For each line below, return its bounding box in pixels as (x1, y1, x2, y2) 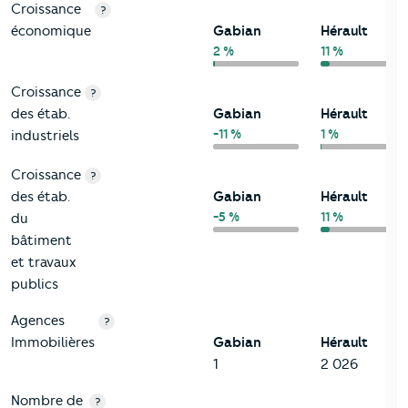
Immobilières (11, 334, 95, 352)
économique (11, 23, 91, 40)
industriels (11, 127, 79, 145)
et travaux (11, 254, 76, 271)
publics (11, 276, 58, 293)
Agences (11, 312, 65, 330)
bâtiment (11, 232, 72, 250)
